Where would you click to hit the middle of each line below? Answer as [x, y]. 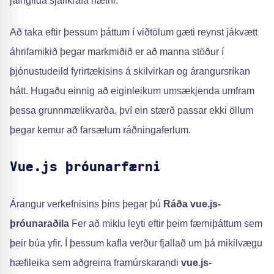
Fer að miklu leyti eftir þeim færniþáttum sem [166, 224]
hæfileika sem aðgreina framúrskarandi [95, 263]
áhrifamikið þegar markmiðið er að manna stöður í [117, 52]
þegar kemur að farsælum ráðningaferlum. [100, 130]
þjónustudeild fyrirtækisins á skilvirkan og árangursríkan [130, 71]
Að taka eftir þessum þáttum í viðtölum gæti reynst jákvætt [134, 32]
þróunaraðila [39, 224]
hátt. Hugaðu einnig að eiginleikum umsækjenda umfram [132, 91]
